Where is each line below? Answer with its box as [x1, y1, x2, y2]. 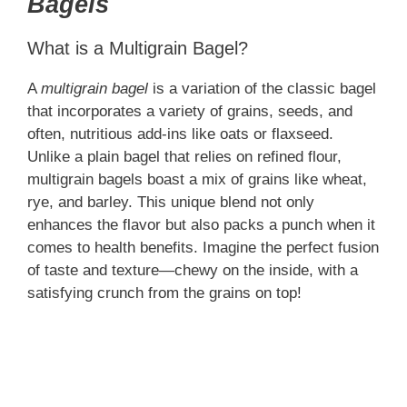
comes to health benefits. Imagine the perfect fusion [27, 238, 379, 256]
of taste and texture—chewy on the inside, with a [27, 261, 358, 279]
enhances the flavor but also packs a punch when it [27, 215, 375, 233]
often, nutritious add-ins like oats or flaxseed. [27, 124, 333, 143]
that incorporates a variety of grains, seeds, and [27, 102, 352, 120]
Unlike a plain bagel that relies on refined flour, [27, 147, 342, 165]
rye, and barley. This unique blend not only [27, 193, 314, 211]
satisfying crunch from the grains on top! [27, 283, 302, 302]
